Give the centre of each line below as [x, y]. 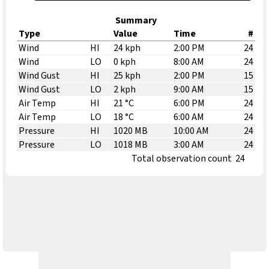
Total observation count [182, 159]
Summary [136, 21]
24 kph [127, 48]
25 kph [127, 76]
